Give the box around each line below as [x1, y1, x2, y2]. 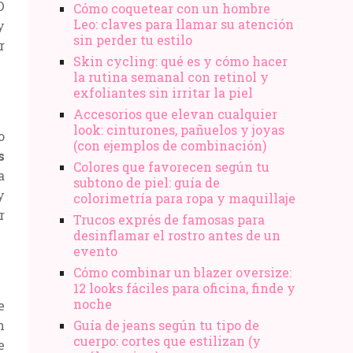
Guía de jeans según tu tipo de [73, 316, 259, 333]
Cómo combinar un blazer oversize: [73, 263, 292, 281]
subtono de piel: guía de [73, 173, 220, 191]
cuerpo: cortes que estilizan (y [73, 332, 261, 349]
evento [73, 242, 117, 259]
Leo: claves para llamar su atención [73, 15, 294, 32]
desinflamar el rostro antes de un [73, 226, 281, 243]
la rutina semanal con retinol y [73, 68, 269, 85]
